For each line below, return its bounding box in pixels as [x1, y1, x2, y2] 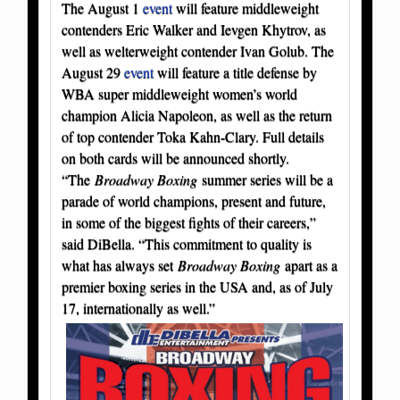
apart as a [285, 254, 337, 274]
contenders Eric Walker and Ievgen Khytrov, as [62, 19, 326, 38]
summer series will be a [197, 169, 333, 188]
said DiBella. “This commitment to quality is [62, 233, 312, 253]
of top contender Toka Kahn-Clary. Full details [62, 126, 324, 146]
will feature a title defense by [154, 62, 317, 81]
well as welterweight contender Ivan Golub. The [62, 40, 334, 60]
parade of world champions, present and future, [62, 190, 326, 210]
